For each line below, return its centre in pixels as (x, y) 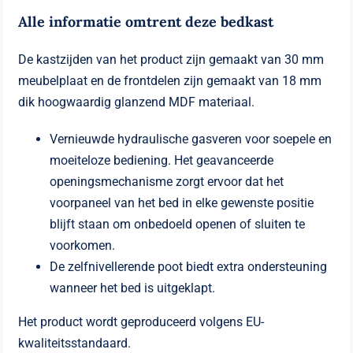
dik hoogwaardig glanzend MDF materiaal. (137, 102)
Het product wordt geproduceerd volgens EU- (141, 321)
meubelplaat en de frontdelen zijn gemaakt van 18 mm (170, 80)
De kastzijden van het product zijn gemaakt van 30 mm (171, 59)
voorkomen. (83, 245)
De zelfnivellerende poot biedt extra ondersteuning (189, 266)
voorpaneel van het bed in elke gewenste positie (182, 203)
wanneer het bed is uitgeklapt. (133, 288)
